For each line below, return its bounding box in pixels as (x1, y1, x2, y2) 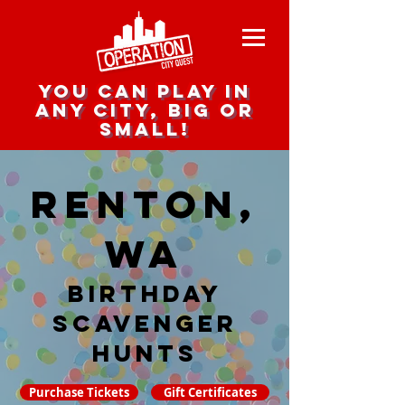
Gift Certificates (164, 384, 257, 400)
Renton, (31, 179, 259, 229)
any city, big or (34, 99, 255, 121)
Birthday (67, 278, 222, 308)
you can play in (38, 80, 251, 102)
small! (99, 118, 191, 140)
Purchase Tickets (29, 384, 129, 400)
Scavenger (52, 308, 238, 338)
